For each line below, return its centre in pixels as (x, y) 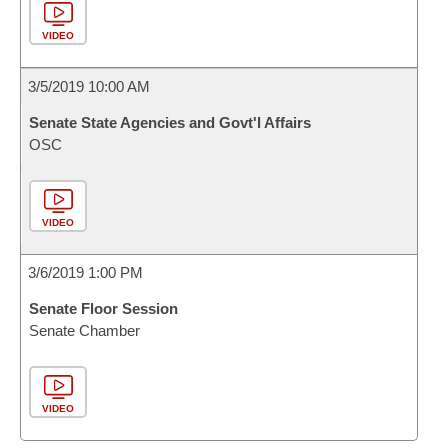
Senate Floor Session (103, 308)
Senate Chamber (84, 330)
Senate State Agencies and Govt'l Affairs (170, 122)
